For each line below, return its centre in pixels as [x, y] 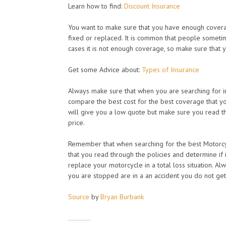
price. [76, 123]
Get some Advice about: [105, 70]
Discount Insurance [152, 6]
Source [79, 197]
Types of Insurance [171, 70]
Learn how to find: [96, 6]
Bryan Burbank [122, 197]
